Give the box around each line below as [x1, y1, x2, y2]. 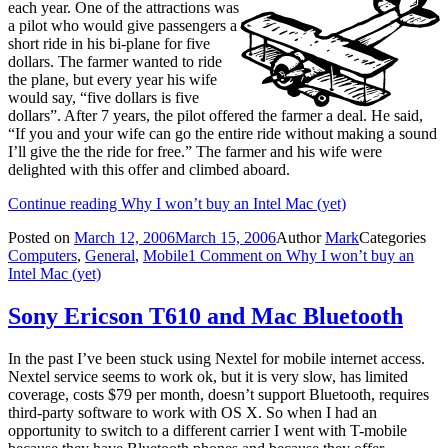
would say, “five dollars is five [8, 89, 199, 107]
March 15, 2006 [175, 229, 276, 247]
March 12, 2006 [74, 229, 175, 247]
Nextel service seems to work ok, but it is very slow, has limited [8, 367, 408, 385]
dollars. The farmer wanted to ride [8, 53, 222, 71]
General [85, 247, 135, 265]
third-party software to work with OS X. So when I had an [8, 403, 377, 421]
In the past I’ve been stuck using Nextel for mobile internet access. [8, 349, 425, 367]
